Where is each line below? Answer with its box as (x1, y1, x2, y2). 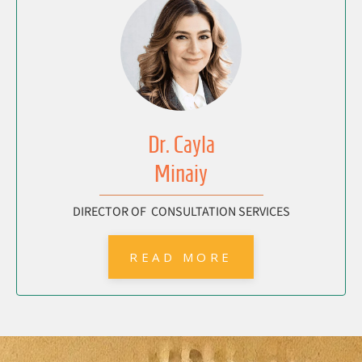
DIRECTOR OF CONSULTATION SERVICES (72, 203, 290, 221)
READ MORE (129, 249, 233, 266)
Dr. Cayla (147, 131, 215, 158)
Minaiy (154, 160, 208, 187)
